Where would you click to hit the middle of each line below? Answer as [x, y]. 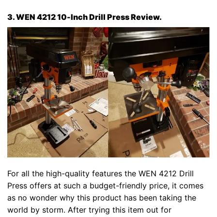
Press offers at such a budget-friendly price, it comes [105, 186]
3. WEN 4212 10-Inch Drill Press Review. [85, 17]
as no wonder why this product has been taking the [102, 198]
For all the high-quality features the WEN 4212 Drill [101, 174]
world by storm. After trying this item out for [89, 210]
